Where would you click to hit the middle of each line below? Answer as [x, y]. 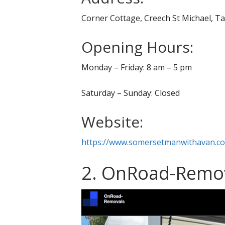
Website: [112, 122]
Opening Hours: [137, 47]
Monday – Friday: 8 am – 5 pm [137, 67]
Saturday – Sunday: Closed [131, 93]
